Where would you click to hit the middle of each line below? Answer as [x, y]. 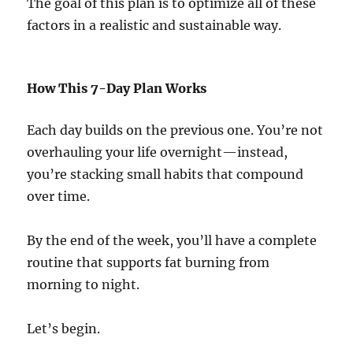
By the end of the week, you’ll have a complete [172, 241]
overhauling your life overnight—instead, [158, 152]
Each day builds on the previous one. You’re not [175, 130]
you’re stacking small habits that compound [165, 175]
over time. [59, 197]
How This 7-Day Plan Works [117, 89]
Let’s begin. [64, 329]
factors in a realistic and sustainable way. [154, 26]
